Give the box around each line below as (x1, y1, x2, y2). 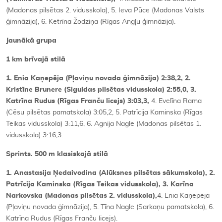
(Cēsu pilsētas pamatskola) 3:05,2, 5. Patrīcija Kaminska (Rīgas (6, 109, 203, 116)
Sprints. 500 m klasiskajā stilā (6, 150, 108, 158)
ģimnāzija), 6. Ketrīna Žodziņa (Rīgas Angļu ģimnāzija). (6, 18, 175, 25)
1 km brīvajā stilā (6, 55, 65, 63)
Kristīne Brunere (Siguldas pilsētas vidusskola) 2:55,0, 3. (6, 86, 196, 93)
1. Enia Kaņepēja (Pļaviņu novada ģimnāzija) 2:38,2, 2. (6, 74, 191, 82)
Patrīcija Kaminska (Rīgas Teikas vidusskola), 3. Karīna (6, 180, 194, 188)
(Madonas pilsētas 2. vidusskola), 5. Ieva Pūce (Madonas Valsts (6, 6, 204, 14)
